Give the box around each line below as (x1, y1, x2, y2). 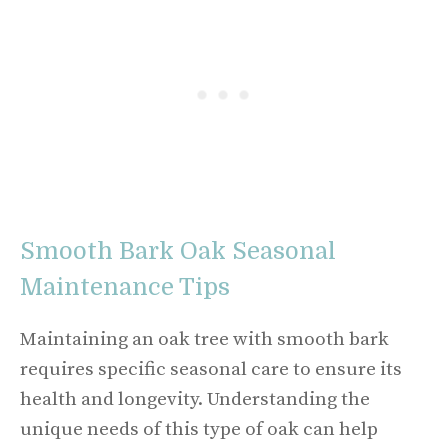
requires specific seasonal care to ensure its (20, 358, 402, 381)
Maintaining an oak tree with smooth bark (20, 328, 389, 351)
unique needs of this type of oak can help (20, 418, 378, 441)
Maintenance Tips (20, 273, 230, 301)
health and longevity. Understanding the (20, 388, 370, 411)
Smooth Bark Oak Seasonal (20, 237, 336, 265)
